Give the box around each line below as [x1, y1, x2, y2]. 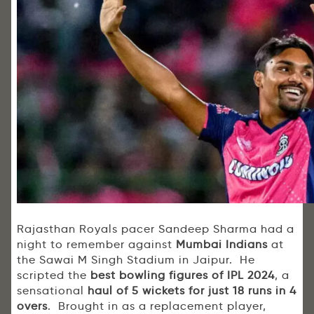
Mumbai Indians [176, 238, 268, 252]
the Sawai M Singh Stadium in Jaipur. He [17, 253, 255, 267]
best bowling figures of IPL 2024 [90, 268, 275, 282]
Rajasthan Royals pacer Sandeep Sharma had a [17, 222, 294, 236]
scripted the [17, 268, 90, 282]
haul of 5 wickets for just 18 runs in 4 [88, 284, 296, 298]
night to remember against [17, 238, 176, 252]
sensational [17, 284, 88, 298]
